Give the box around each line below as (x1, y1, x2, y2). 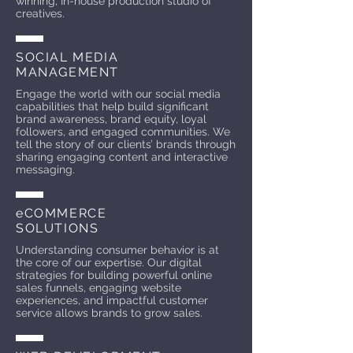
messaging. (16, 163, 75, 176)
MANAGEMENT (16, 65, 119, 80)
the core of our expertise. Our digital (16, 256, 202, 269)
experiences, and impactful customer (16, 294, 208, 307)
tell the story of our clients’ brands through (16, 138, 236, 150)
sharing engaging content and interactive (16, 150, 228, 163)
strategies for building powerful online (16, 269, 212, 281)
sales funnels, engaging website (16, 281, 181, 294)
